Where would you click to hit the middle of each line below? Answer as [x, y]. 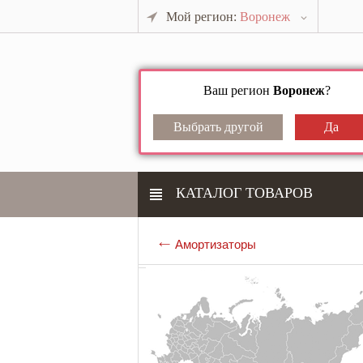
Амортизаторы [216, 244]
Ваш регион [238, 90]
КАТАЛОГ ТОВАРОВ [244, 193]
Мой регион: [203, 17]
